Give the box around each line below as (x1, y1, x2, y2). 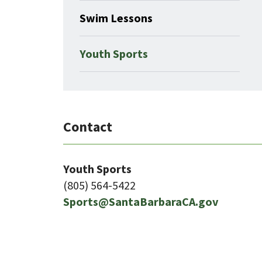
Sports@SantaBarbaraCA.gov (63, 194, 218, 209)
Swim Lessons (80, 10, 153, 25)
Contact (63, 117, 112, 136)
